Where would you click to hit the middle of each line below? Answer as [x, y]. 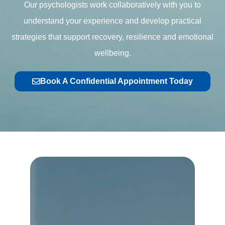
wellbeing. [113, 53]
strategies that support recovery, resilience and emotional [113, 37]
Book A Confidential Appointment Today [117, 81]
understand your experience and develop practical [113, 21]
